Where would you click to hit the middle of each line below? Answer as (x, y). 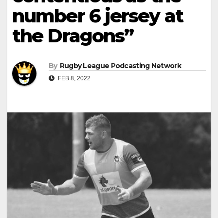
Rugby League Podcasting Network (120, 66)
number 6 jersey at (98, 16)
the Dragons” (73, 36)
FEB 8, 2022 (73, 79)
